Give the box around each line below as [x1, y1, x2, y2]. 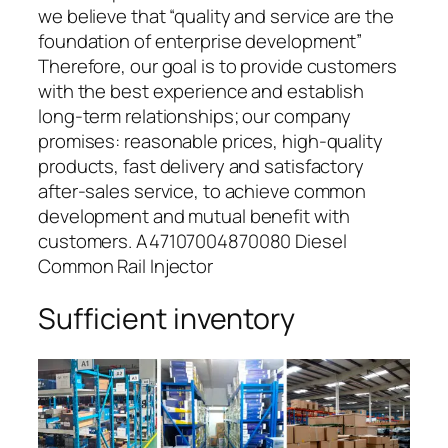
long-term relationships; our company [38, 103, 352, 130]
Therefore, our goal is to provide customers [38, 53, 397, 80]
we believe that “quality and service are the [38, 3, 394, 30]
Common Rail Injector [38, 253, 213, 280]
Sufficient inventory [38, 298, 295, 338]
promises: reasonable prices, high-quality [38, 128, 383, 155]
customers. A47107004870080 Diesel [38, 228, 347, 255]
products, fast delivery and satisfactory [38, 153, 364, 180]
